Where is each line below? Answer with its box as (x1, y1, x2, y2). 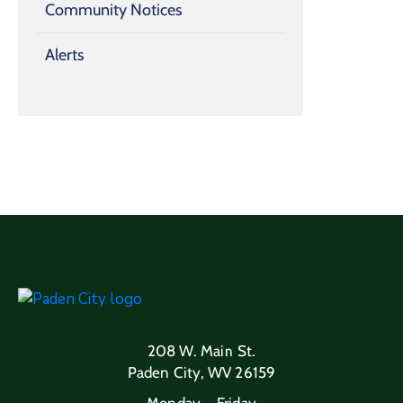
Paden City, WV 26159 (127, 363, 276, 381)
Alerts (45, 45, 84, 65)
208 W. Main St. (147, 341, 256, 360)
